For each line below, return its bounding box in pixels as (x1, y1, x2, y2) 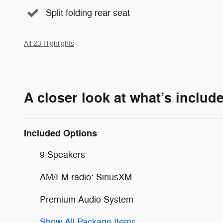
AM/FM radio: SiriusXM (40, 171, 132, 183)
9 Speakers (40, 149, 85, 160)
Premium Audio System (40, 194, 133, 205)
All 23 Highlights (24, 39, 74, 48)
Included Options (24, 127, 97, 139)
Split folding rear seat (46, 7, 130, 18)
